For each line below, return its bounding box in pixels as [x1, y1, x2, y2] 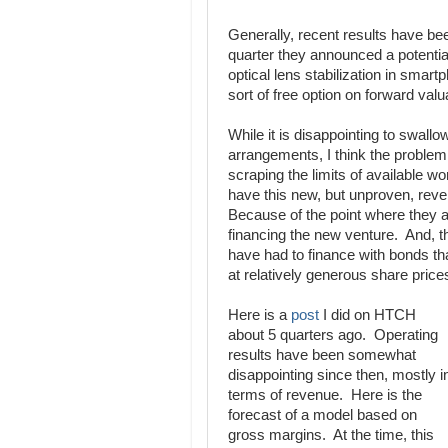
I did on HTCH [319, 307, 416, 323]
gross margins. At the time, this [228, 427, 434, 443]
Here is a [228, 307, 287, 323]
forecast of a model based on [228, 407, 417, 423]
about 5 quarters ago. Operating [228, 327, 438, 343]
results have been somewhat [228, 347, 416, 363]
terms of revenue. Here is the [228, 387, 422, 403]
